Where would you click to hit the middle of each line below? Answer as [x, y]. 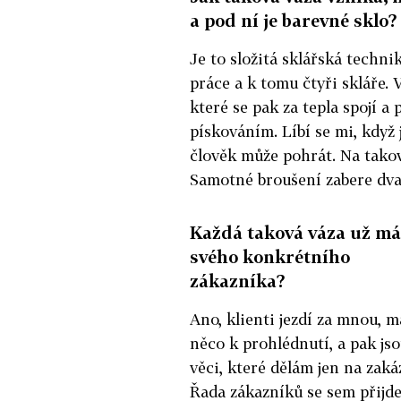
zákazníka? [238, 280]
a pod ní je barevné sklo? [294, 20]
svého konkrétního [270, 256]
